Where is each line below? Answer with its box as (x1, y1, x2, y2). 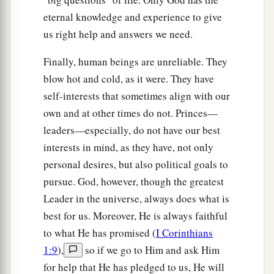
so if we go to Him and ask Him (83, 243, 220, 257)
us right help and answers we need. (43, 27, 193, 42)
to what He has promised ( (43, 226, 156, 240)
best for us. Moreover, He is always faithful (43, 209, 228, 223)
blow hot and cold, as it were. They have (43, 72, 214, 86)
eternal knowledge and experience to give (43, 10, 222, 24)
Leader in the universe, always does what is (43, 191, 229, 206)
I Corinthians (156, 226, 213, 240)
